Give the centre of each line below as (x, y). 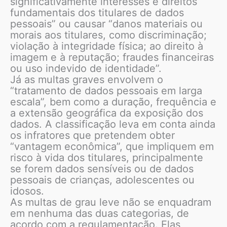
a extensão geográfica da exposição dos (107, 113)
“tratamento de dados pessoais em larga (106, 91)
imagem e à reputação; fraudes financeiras (112, 58)
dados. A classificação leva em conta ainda (113, 124)
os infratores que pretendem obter (92, 136)
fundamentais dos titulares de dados (97, 13)
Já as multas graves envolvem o (87, 80)
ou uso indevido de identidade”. (86, 69)
